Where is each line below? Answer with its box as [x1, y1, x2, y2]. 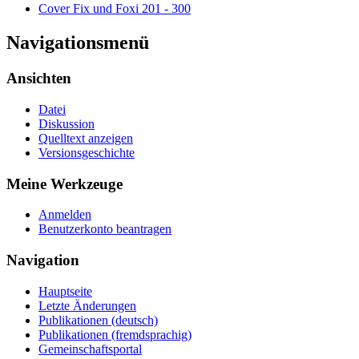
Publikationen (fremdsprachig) [38, 327, 192, 341]
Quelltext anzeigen [38, 131, 133, 145]
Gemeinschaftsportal [38, 341, 142, 356]
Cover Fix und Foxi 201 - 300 [38, 2, 191, 16]
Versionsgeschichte [38, 145, 135, 159]
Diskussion [38, 116, 95, 131]
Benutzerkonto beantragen [38, 222, 171, 236]
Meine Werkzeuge [6, 175, 123, 192]
